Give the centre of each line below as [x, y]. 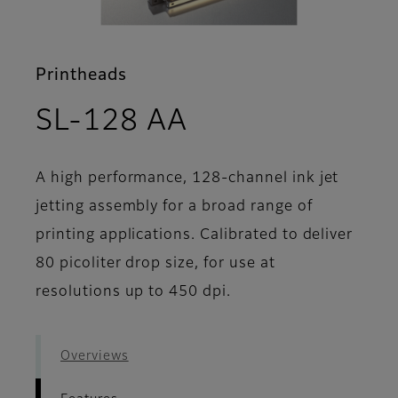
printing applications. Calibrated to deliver [195, 236]
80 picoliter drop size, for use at [155, 264]
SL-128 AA [111, 122]
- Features [257, 121]
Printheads [81, 76]
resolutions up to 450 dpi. [133, 293]
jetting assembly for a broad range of [174, 207]
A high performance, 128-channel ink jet [187, 179]
